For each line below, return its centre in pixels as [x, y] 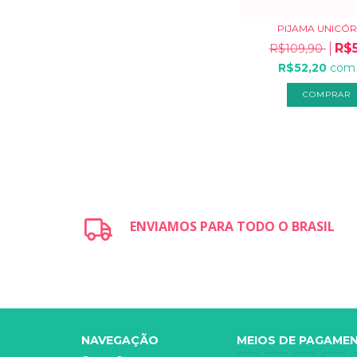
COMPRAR [326, 94]
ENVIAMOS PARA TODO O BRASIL [233, 226]
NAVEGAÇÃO [120, 340]
